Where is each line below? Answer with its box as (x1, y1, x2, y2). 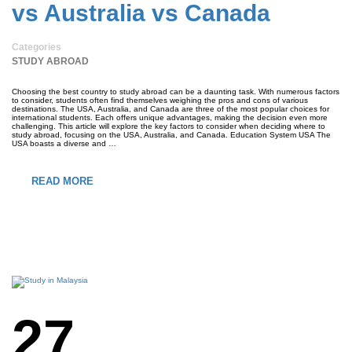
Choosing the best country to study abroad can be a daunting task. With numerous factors (12, 87, 339, 96)
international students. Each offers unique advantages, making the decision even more (12, 113, 328, 122)
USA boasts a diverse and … (12, 139, 116, 148)
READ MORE (31, 175, 93, 187)
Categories (12, 42, 61, 53)
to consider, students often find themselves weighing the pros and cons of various (12, 96, 308, 104)
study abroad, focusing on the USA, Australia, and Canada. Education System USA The (12, 130, 331, 139)
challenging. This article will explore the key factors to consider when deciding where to (12, 122, 325, 130)
